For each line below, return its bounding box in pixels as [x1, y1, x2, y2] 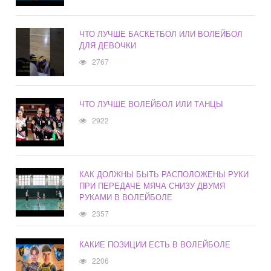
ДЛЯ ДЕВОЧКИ [79, 39, 137, 51]
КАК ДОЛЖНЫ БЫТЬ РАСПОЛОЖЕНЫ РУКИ [79, 168, 249, 180]
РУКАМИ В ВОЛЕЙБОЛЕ [79, 191, 173, 203]
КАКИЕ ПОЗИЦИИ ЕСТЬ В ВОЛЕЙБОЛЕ [79, 238, 231, 250]
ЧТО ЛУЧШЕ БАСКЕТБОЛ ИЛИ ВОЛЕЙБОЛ [79, 28, 243, 40]
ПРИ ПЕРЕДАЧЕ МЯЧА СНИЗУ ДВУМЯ [79, 180, 226, 192]
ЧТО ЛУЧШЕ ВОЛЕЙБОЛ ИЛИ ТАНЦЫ [79, 98, 224, 110]
